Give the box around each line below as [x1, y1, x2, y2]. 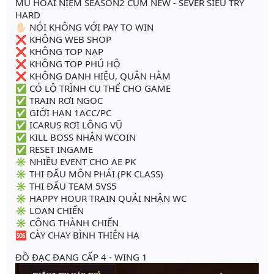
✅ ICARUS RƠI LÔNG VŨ [15, 119, 122, 131]
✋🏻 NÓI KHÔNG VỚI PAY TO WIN [15, 21, 154, 34]
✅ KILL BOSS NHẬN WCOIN [15, 131, 136, 144]
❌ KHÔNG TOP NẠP [15, 45, 103, 58]
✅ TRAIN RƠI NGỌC [15, 94, 103, 107]
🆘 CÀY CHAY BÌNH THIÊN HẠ [15, 229, 139, 242]
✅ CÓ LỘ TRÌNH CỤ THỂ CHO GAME [15, 82, 171, 95]
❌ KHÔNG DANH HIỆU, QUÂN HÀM [15, 70, 171, 83]
